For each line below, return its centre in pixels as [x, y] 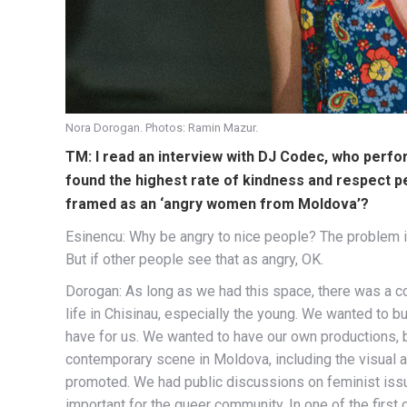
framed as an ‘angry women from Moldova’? [217, 204]
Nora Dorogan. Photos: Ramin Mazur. [162, 128]
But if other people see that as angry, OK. [194, 260]
